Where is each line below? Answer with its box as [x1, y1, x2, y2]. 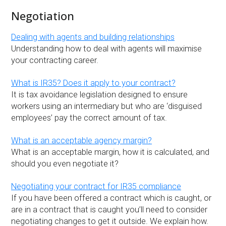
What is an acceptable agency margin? [11, 135, 152, 145]
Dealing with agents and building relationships [11, 32, 175, 42]
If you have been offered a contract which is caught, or [11, 193, 212, 203]
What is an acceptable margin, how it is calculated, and [11, 147, 210, 157]
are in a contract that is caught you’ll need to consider [11, 205, 208, 215]
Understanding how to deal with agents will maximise [11, 43, 202, 53]
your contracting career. [11, 55, 99, 65]
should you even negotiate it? [11, 158, 119, 168]
